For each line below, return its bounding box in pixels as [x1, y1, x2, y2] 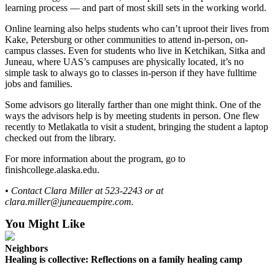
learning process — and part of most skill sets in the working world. [5, 2, 266, 14]
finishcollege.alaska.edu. [5, 165, 99, 176]
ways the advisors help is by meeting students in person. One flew [5, 110, 260, 122]
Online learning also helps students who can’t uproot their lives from [5, 23, 269, 34]
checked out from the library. [5, 133, 116, 144]
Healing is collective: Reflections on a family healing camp [5, 254, 242, 265]
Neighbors [5, 243, 48, 254]
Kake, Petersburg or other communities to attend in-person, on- [5, 34, 248, 45]
